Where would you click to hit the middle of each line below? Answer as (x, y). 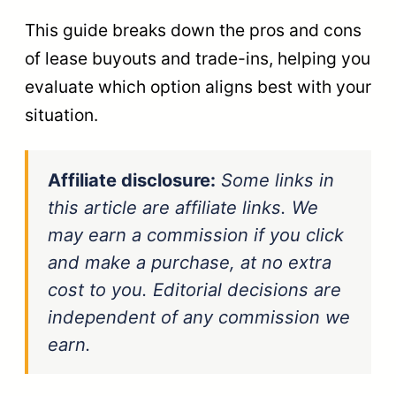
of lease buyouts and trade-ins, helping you (198, 58)
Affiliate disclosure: (132, 179)
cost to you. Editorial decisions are (194, 289)
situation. (61, 114)
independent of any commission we (199, 316)
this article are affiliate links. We (183, 207)
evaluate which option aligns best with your (198, 86)
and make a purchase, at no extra (190, 262)
